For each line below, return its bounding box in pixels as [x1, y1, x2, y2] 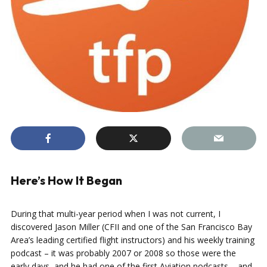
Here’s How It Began [11, 173, 122, 188]
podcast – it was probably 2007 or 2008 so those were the [11, 247, 236, 259]
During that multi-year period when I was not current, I [11, 208, 221, 219]
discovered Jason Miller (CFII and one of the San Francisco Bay [11, 221, 252, 232]
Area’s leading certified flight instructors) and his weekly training [11, 234, 254, 246]
